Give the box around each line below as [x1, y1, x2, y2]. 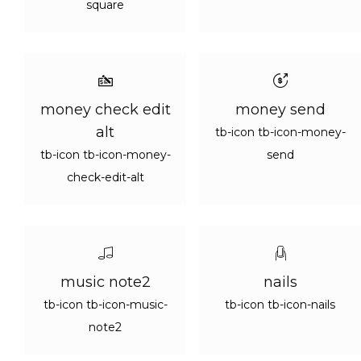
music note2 [60, 273, 151, 291]
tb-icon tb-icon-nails [225, 297, 335, 312]
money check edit [39, 101, 171, 118]
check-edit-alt [66, 170, 144, 185]
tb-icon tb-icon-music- [43, 297, 168, 312]
